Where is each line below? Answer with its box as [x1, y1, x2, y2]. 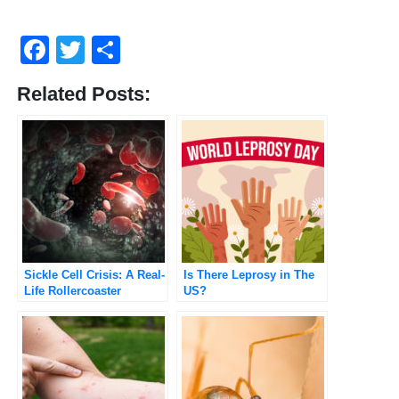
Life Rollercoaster [24, 283, 121, 297]
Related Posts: [17, 82, 151, 105]
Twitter [85, 33, 169, 66]
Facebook [49, 33, 175, 66]
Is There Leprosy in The [183, 267, 314, 281]
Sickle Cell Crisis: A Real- [24, 267, 165, 281]
